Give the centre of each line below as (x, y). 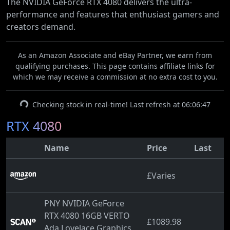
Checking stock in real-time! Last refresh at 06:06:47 (121, 104)
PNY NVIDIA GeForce (84, 203)
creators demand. (41, 27)
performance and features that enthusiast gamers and (113, 14)
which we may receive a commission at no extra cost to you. (115, 77)
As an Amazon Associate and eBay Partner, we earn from (115, 55)
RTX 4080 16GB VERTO (87, 216)
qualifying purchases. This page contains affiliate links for (115, 66)
